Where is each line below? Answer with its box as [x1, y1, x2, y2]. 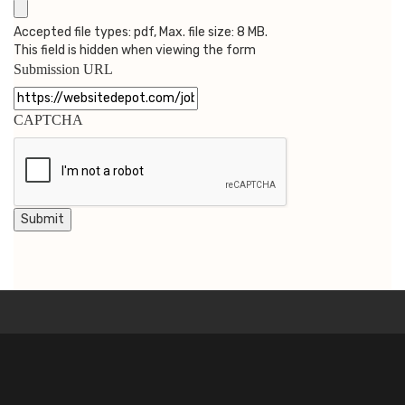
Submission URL [14, 61, 113, 77]
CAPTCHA [14, 111, 83, 127]
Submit [21, 211, 64, 227]
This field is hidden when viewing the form [14, 42, 256, 58]
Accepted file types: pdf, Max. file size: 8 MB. [14, 24, 268, 40]
